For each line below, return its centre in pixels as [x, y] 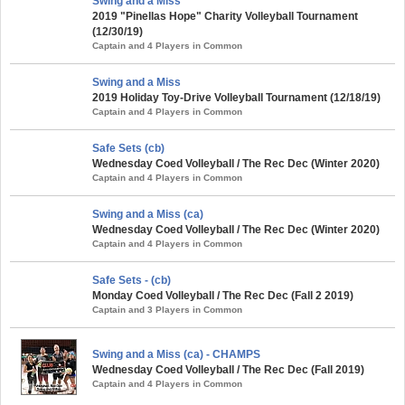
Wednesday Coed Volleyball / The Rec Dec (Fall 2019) [228, 370]
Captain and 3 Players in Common [167, 310]
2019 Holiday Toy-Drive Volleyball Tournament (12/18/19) [236, 98]
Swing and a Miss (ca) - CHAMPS [176, 354]
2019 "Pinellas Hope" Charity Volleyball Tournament [225, 16]
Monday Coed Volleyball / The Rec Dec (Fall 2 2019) [223, 296]
